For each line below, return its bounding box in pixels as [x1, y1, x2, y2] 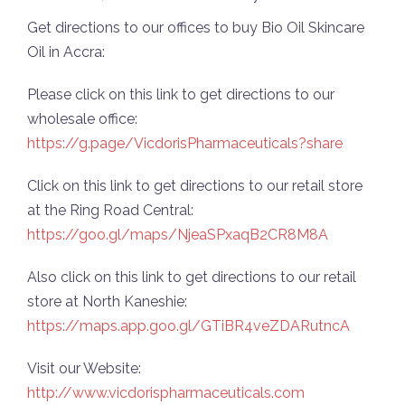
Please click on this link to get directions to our [27, 86, 334, 103]
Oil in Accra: [27, 43, 105, 61]
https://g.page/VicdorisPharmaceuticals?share [27, 135, 343, 152]
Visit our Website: [27, 360, 141, 377]
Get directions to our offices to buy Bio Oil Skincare [27, 19, 364, 36]
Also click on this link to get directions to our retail [27, 268, 356, 286]
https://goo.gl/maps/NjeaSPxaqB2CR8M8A [27, 226, 328, 243]
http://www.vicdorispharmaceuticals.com [27, 384, 305, 401]
